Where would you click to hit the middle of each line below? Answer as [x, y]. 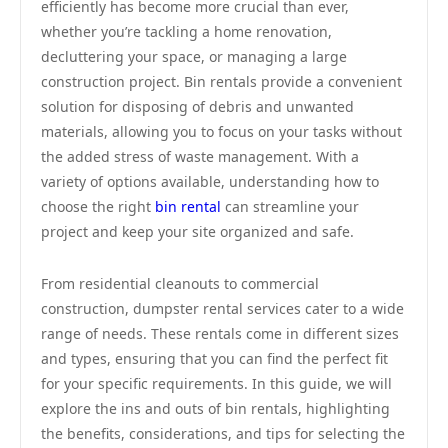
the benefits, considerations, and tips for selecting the [223, 433]
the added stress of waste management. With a [200, 156]
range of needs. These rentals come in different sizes [220, 333]
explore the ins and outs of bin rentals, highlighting [215, 408]
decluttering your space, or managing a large [194, 56]
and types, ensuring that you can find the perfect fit [214, 358]
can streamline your [290, 206]
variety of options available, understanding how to [210, 181]
